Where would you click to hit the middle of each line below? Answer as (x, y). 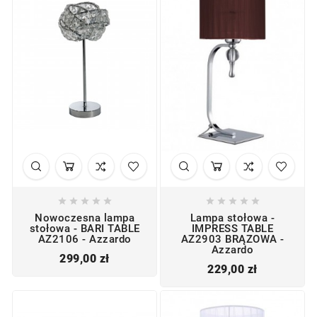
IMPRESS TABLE (232, 229)
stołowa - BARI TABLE (85, 229)
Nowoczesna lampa (85, 218)
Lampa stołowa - (232, 218)
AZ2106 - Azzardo (85, 240)
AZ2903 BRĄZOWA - (232, 240)
